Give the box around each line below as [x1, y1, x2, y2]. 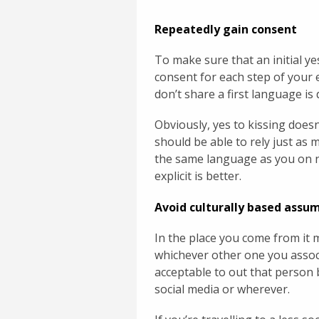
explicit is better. [155, 168, 241, 184]
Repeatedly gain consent [155, 21, 297, 38]
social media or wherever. [155, 281, 290, 297]
